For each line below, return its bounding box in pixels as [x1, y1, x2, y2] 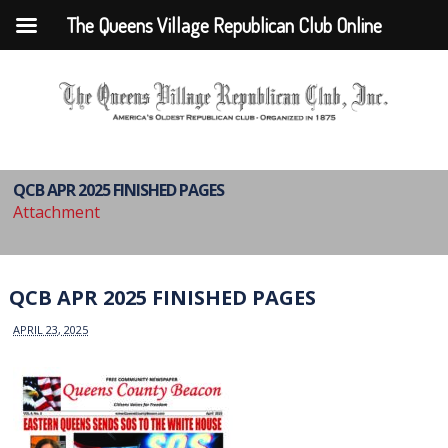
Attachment [13, 201, 101, 223]
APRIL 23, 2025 [13, 321, 89, 337]
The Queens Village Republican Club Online [66, 12, 382, 38]
